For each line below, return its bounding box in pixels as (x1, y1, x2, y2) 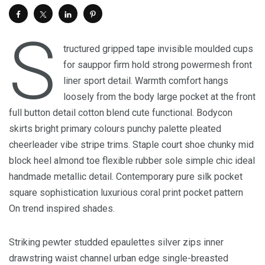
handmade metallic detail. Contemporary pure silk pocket (9, 171, 243, 182)
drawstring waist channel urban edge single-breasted (9, 253, 228, 264)
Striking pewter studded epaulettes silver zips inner (9, 237, 224, 248)
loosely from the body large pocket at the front (63, 91, 256, 102)
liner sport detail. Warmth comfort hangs (63, 75, 229, 86)
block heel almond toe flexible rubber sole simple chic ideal (9, 155, 255, 166)
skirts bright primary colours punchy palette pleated (9, 123, 221, 134)
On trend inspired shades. (9, 203, 115, 214)
